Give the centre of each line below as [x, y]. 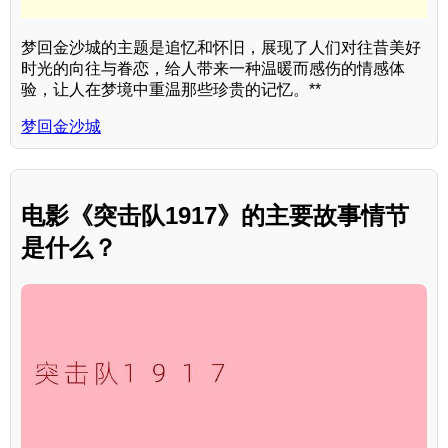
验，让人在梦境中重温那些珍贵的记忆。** [171, 90]
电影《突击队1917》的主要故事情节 [215, 215]
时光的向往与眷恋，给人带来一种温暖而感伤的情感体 [213, 69]
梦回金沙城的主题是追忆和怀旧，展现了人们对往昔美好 [221, 48]
